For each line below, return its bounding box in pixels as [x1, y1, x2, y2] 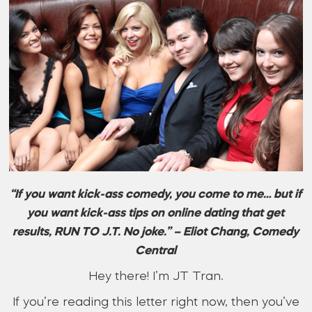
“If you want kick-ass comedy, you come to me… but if [10, 189, 302, 201]
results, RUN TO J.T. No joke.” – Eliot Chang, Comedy [13, 226, 299, 239]
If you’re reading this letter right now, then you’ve [12, 297, 299, 309]
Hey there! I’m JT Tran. [88, 271, 224, 283]
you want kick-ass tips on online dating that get [27, 208, 285, 220]
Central [135, 245, 177, 258]
